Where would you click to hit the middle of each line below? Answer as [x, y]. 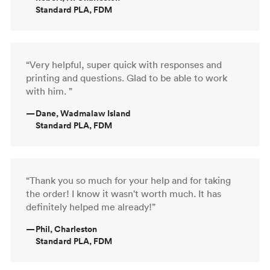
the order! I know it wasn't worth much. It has [124, 193]
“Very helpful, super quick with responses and [124, 64]
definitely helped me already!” [91, 206]
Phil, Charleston [66, 229]
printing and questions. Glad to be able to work [127, 77]
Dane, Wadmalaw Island [83, 113]
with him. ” [49, 91]
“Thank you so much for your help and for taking [128, 180]
